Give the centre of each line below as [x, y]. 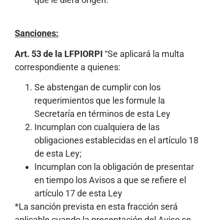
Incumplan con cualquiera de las [97, 127]
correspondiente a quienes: [68, 67]
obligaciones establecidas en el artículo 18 [116, 140]
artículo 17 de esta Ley [78, 193]
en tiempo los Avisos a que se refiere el [110, 180]
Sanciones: [37, 33]
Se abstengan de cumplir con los [97, 87]
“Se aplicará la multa [143, 54]
